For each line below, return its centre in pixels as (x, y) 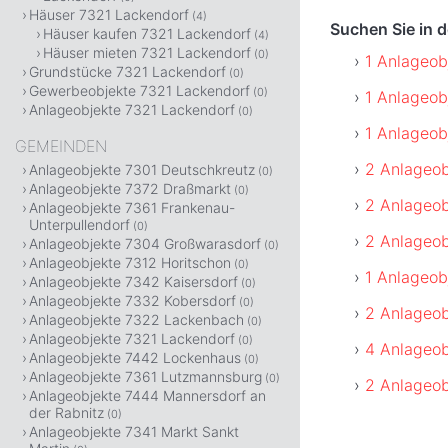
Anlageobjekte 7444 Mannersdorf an (147, 395)
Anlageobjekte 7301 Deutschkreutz (142, 169)
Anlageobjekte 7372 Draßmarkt (130, 188)
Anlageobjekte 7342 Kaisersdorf (133, 281)
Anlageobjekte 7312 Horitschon (130, 262)
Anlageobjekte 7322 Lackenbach (136, 319)
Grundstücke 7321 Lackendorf (127, 71)
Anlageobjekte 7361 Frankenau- (132, 207)
